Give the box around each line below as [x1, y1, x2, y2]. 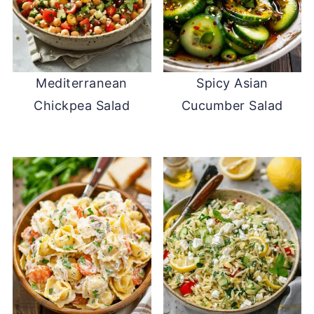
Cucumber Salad [181, 98, 283, 114]
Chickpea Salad [34, 98, 130, 114]
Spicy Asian [196, 76, 268, 91]
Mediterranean [36, 76, 128, 91]
